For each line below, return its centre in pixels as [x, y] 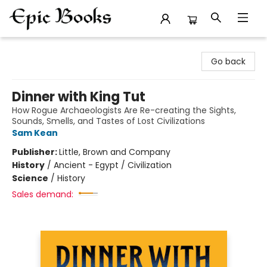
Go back [228, 61]
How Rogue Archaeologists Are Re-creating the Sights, [124, 110]
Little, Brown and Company [115, 152]
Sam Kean [35, 133]
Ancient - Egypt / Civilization [113, 165]
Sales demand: [43, 194]
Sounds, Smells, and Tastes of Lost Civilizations [108, 121]
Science [30, 178]
